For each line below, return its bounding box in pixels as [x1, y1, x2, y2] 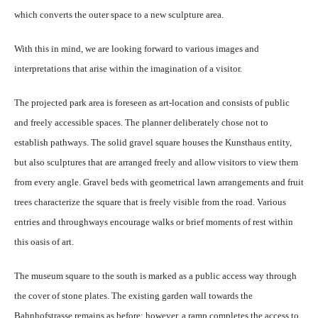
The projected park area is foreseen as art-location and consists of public [14, 97, 290, 109]
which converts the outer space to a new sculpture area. [14, 9, 224, 21]
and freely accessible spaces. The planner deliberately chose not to [14, 117, 268, 128]
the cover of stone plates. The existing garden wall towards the [14, 290, 253, 302]
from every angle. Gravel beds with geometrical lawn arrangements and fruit [14, 177, 304, 188]
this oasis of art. [14, 236, 74, 248]
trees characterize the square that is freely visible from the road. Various [14, 197, 286, 208]
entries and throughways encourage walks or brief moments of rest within [14, 216, 293, 228]
